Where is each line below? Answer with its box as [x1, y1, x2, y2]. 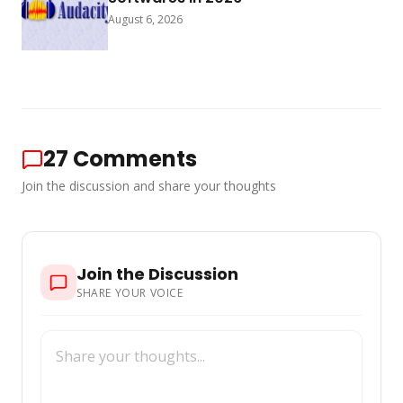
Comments [73, 144, 197, 175]
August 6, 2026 [108, 12, 183, 28]
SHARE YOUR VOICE [76, 285, 184, 301]
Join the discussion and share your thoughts [22, 177, 276, 195]
